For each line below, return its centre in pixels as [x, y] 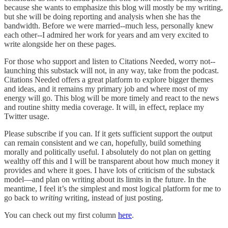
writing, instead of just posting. [113, 197]
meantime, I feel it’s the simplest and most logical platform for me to [112, 188]
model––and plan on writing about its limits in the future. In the [105, 179]
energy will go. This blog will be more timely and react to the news [111, 98]
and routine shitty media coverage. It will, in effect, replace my [104, 107]
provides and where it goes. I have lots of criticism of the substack [109, 170]
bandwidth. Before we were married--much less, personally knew [109, 25]
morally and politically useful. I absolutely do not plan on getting [107, 152]
